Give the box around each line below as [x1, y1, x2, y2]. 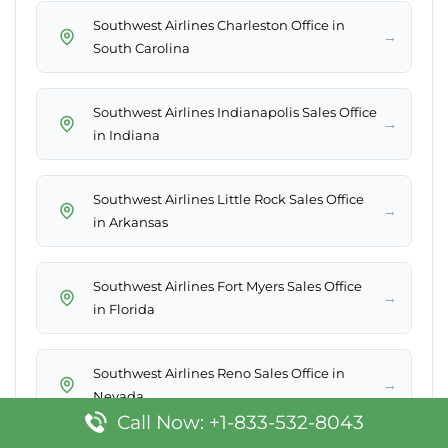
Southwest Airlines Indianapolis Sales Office [93, 104, 377, 121]
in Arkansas [93, 214, 168, 231]
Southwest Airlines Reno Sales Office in [93, 365, 345, 382]
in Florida [93, 301, 155, 318]
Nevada [93, 388, 144, 405]
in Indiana [93, 127, 160, 144]
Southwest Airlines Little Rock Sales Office [93, 191, 364, 208]
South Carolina [93, 40, 190, 57]
